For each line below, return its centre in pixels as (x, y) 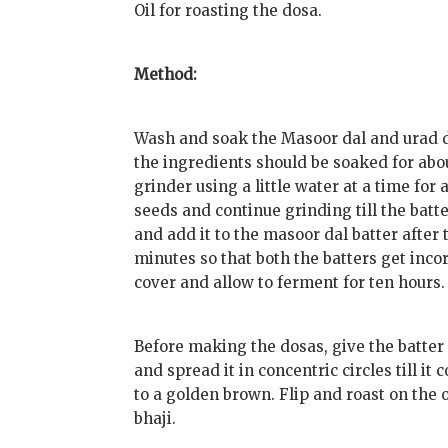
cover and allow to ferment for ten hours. (290, 283)
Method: (166, 75)
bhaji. (155, 419)
